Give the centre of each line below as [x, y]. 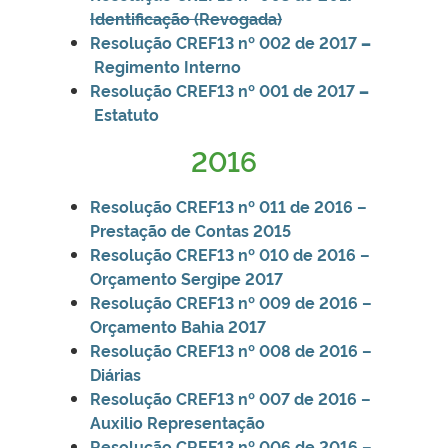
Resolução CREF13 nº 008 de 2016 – [231, 349]
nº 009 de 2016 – [305, 301]
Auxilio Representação [177, 421]
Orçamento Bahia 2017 [178, 325]
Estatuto [124, 113]
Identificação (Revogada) [186, 17]
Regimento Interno [165, 65]
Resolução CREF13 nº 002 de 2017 [225, 41]
